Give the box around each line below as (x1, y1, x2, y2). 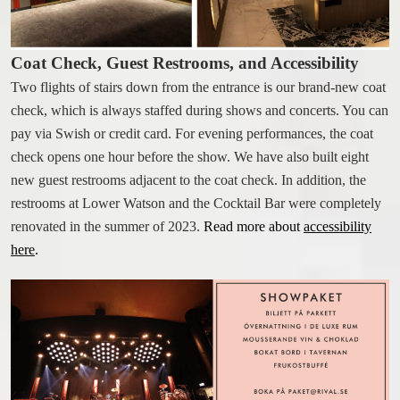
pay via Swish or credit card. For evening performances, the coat (11, 126, 373, 142)
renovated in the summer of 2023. (11, 219, 204, 235)
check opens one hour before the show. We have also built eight (11, 149, 369, 165)
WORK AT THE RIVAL (127, 17, 273, 31)
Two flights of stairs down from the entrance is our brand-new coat (11, 79, 386, 96)
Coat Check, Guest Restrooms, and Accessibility (11, 54, 359, 73)
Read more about (204, 219, 304, 235)
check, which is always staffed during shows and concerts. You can (11, 103, 388, 119)
